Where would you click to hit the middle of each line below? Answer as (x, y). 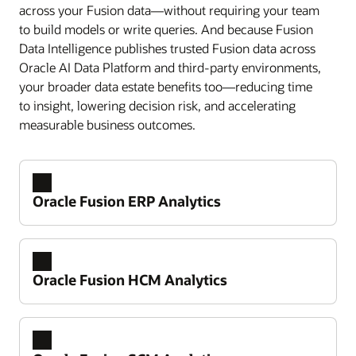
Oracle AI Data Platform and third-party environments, (170, 67)
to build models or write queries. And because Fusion (166, 29)
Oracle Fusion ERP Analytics (127, 201)
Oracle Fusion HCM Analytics (130, 280)
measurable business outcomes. (107, 124)
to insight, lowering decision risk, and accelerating (157, 105)
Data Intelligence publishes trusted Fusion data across (167, 48)
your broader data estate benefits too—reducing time (166, 86)
